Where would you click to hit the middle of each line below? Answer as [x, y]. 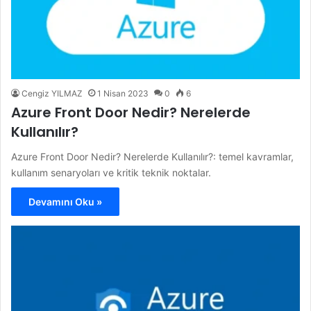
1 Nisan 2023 [123, 93]
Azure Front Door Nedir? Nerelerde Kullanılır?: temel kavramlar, [152, 156]
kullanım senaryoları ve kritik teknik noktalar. [111, 172]
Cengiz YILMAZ [52, 93]
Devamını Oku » [65, 201]
